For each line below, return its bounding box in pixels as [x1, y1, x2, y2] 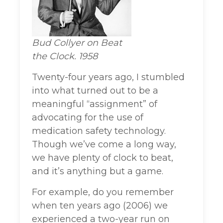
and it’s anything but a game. [32, 166, 163, 177]
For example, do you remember [32, 187, 174, 198]
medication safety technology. [32, 125, 166, 137]
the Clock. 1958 [32, 51, 98, 62]
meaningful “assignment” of [32, 99, 157, 110]
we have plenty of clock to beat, [32, 152, 173, 164]
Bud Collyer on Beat [32, 37, 122, 49]
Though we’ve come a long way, [32, 139, 176, 150]
